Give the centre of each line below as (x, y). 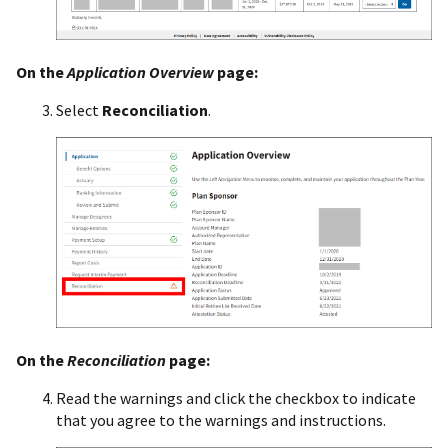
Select (79, 110)
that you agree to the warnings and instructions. (221, 419)
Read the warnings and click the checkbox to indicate (236, 397)
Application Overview (140, 72)
